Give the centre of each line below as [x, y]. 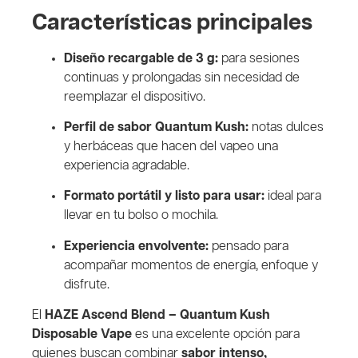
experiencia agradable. [127, 166]
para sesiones [259, 58]
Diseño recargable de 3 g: [141, 58]
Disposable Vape [82, 335]
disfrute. [87, 284]
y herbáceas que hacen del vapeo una [171, 147]
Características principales [172, 23]
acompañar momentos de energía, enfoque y [191, 265]
